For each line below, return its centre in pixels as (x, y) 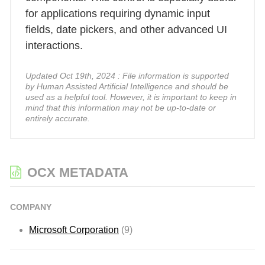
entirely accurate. (58, 119)
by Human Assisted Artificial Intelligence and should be (127, 87)
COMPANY (31, 207)
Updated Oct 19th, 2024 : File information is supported (127, 76)
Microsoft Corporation (74, 230)
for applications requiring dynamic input (118, 14)
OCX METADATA (78, 173)
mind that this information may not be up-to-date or (121, 108)
